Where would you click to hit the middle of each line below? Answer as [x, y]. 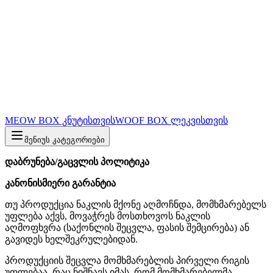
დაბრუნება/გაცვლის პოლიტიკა [77, 162]
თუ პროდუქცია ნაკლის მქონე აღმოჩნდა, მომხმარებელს [136, 205]
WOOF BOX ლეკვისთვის [172, 121]
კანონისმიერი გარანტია [60, 183]
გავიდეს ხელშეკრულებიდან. [71, 239]
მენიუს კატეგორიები [65, 140]
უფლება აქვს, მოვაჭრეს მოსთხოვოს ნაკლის [108, 216]
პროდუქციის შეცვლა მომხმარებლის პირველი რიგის [127, 261]
